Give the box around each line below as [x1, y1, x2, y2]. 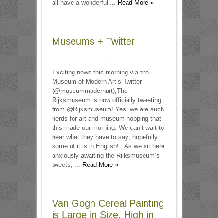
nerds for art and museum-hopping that [52, 115, 161, 122]
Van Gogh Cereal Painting [52, 198, 164, 209]
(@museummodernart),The [52, 87, 127, 94]
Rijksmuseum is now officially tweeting [52, 96, 161, 104]
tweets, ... [52, 161, 82, 168]
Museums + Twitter [52, 36, 135, 47]
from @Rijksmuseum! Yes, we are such [52, 106, 164, 113]
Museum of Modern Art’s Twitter [52, 78, 142, 85]
